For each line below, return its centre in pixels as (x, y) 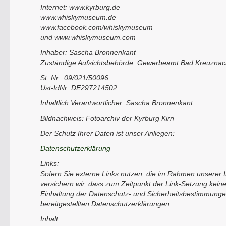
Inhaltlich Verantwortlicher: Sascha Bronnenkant (117, 103)
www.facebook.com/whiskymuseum (97, 27)
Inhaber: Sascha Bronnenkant (88, 52)
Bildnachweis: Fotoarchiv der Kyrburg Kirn (107, 118)
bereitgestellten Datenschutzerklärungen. (106, 204)
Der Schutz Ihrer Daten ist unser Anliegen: (107, 133)
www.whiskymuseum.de (78, 17)
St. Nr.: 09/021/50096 (74, 78)
